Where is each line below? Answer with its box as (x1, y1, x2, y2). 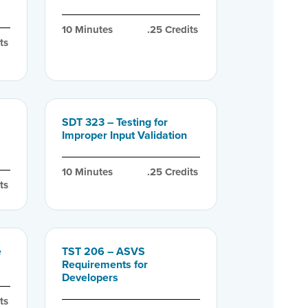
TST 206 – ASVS (61, 243, 145, 259)
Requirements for (61, 256, 148, 272)
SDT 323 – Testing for (61, 113, 168, 130)
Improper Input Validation (61, 126, 187, 143)
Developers (61, 269, 118, 285)
